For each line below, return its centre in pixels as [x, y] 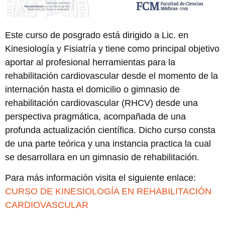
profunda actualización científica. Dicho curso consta [110, 130]
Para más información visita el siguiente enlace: [100, 178]
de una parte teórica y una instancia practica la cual [108, 143]
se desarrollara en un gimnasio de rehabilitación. [102, 157]
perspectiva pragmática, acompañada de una [95, 116]
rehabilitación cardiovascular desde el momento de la [111, 76]
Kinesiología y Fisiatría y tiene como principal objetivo [112, 48]
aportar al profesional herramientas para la [90, 62]
